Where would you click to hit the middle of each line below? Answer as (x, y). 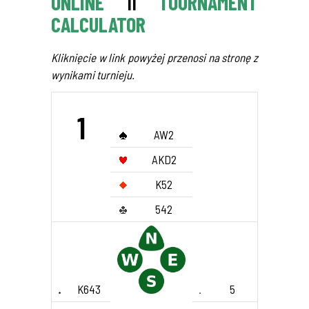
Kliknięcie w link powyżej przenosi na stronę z (154, 57)
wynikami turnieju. (93, 74)
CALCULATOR (98, 24)
